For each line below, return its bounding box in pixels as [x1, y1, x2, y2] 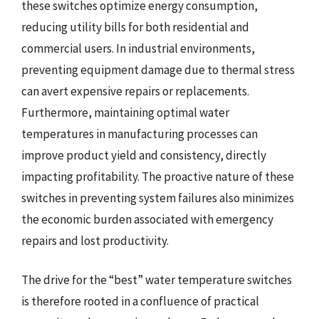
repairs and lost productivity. [21, 232, 169, 249]
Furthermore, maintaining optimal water [21, 104, 229, 120]
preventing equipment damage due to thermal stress [21, 61, 295, 78]
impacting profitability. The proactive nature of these [21, 168, 294, 184]
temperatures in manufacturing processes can [21, 125, 258, 142]
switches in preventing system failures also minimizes [21, 189, 294, 206]
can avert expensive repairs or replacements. [21, 83, 249, 99]
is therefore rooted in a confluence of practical [21, 293, 259, 309]
